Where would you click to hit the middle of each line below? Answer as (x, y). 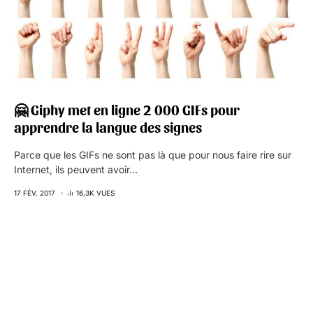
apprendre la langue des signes (108, 127)
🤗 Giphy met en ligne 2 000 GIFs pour (127, 110)
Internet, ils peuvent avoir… (76, 169)
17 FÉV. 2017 (35, 193)
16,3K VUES (95, 193)
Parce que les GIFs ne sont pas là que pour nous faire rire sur (153, 155)
